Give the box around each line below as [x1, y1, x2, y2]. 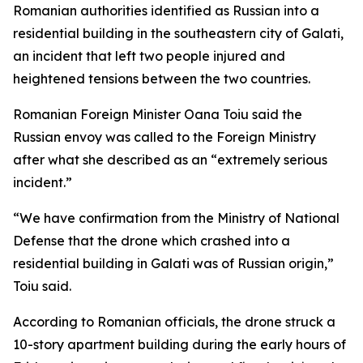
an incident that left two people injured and [13, 48, 285, 64]
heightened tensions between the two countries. [13, 70, 310, 87]
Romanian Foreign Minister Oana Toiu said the [13, 106, 302, 122]
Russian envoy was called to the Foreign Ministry [13, 129, 316, 145]
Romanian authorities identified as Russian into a [13, 2, 319, 19]
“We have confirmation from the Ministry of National [13, 210, 340, 226]
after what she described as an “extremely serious [13, 152, 327, 168]
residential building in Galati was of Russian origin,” [13, 255, 334, 271]
